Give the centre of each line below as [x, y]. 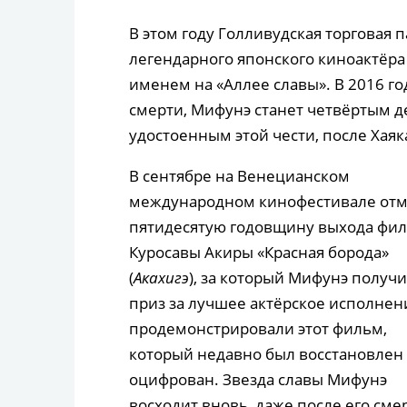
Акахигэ [161, 278]
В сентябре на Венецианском [239, 176]
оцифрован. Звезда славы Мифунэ [258, 380]
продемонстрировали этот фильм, [258, 329]
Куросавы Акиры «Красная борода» [259, 253]
